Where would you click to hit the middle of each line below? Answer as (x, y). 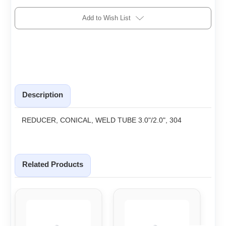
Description (43, 94)
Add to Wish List (106, 18)
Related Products (53, 164)
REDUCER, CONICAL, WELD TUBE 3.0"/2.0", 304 (102, 120)
